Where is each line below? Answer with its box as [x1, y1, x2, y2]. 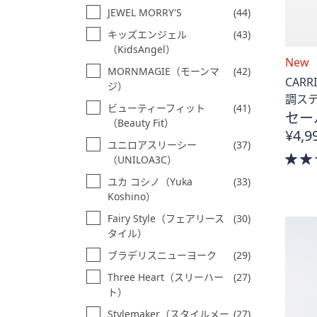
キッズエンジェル [108, 27, 187, 41]
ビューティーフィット [108, 100, 205, 115]
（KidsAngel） [108, 42, 175, 56]
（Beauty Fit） [108, 115, 174, 129]
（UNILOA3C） [108, 152, 177, 166]
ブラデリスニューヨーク [108, 248, 217, 262]
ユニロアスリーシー [108, 137, 197, 151]
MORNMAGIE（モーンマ [108, 64, 219, 78]
